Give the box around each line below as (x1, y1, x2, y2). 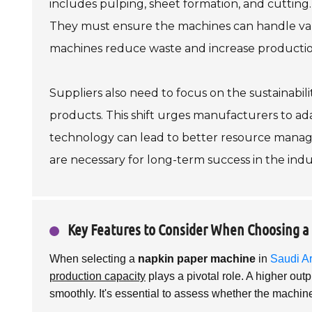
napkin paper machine (138, 252, 256, 265)
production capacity (49, 270, 146, 282)
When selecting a (49, 252, 138, 265)
